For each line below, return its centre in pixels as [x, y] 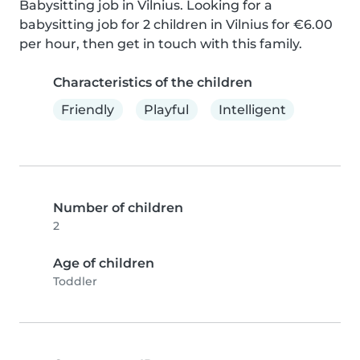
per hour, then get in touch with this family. [161, 44]
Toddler [75, 282]
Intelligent [252, 109]
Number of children [118, 208]
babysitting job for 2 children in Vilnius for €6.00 [176, 25]
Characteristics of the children [153, 83]
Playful [167, 109]
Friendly [88, 109]
